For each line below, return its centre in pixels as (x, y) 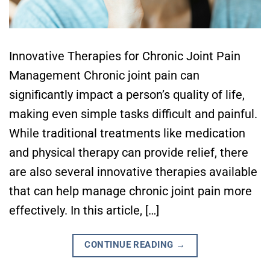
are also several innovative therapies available (133, 172)
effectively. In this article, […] (84, 211)
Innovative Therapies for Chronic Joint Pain (125, 56)
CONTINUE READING (130, 245)
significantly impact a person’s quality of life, (127, 95)
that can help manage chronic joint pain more (130, 191)
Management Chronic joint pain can (104, 76)
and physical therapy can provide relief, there (129, 153)
